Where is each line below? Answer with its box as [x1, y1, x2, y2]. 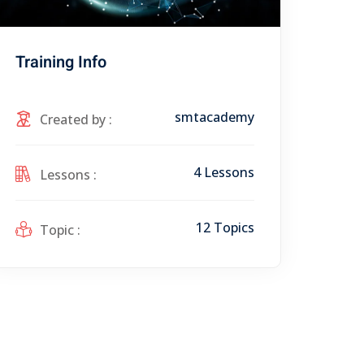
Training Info [15, 50, 106, 74]
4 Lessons [193, 162, 254, 181]
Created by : [40, 110, 112, 128]
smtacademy [175, 107, 254, 126]
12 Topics [196, 218, 254, 236]
